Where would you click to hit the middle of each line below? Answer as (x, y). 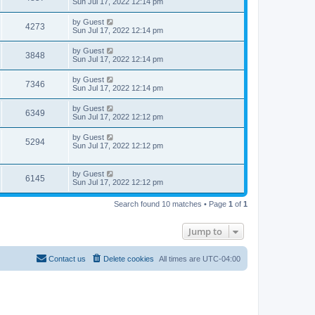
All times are (181, 259)
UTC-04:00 (221, 259)
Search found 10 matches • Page (171, 204)
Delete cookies (129, 259)
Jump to (205, 231)
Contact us (67, 259)
